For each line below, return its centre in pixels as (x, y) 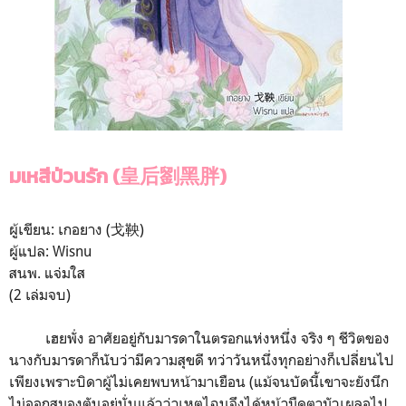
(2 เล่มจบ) (40, 294)
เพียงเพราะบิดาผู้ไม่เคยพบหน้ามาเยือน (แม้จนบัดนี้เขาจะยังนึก (199, 381)
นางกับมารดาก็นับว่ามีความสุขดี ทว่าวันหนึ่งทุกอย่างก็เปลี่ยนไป (202, 359)
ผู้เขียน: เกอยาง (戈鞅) (77, 229)
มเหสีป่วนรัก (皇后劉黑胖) (118, 176)
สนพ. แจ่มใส (47, 272)
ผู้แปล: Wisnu (50, 251)
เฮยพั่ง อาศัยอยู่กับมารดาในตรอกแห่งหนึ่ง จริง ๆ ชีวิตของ (199, 338)
